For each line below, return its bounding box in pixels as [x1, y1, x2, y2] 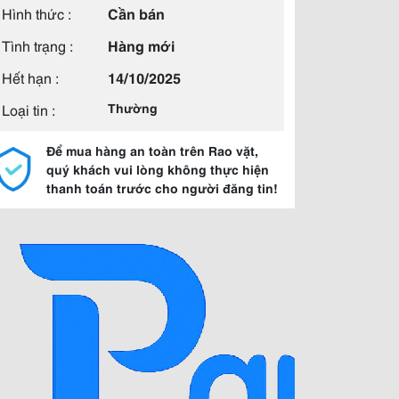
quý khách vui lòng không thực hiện [46, 160, 269, 178]
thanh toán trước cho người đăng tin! [46, 179, 278, 197]
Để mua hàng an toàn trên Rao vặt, [46, 142, 258, 159]
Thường [108, 99, 158, 117]
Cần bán [108, 3, 165, 23]
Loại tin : [2, 99, 55, 119]
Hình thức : [2, 3, 71, 23]
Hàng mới [108, 35, 175, 55]
